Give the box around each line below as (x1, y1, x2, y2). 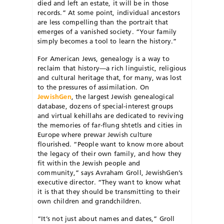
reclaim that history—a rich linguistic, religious (37, 63, 186, 72)
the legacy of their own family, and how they (37, 149, 182, 157)
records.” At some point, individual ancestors (37, 8, 180, 16)
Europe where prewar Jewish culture (37, 130, 152, 138)
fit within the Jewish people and (37, 158, 140, 167)
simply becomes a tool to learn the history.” (37, 36, 177, 45)
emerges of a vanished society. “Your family (37, 27, 177, 35)
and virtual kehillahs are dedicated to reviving (37, 111, 184, 119)
